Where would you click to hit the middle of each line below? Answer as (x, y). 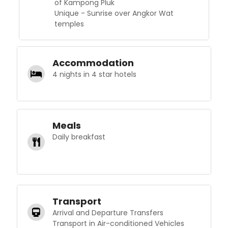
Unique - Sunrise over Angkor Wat (114, 13)
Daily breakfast (79, 137)
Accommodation (93, 63)
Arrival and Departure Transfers (108, 213)
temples (69, 24)
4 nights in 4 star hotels (95, 75)
